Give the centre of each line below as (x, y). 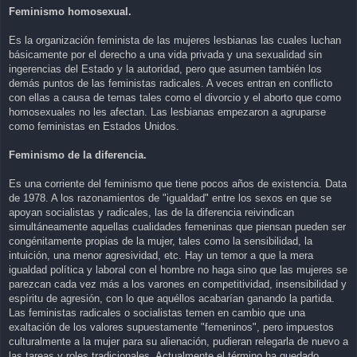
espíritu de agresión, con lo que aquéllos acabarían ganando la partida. (172, 299)
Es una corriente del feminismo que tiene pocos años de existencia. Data (178, 184)
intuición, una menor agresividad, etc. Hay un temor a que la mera (161, 256)
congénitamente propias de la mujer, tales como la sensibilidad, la (161, 241)
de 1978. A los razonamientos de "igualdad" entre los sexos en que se (170, 198)
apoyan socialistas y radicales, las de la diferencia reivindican (151, 213)
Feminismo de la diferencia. (78, 155)
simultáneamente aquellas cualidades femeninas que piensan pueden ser (177, 227)
